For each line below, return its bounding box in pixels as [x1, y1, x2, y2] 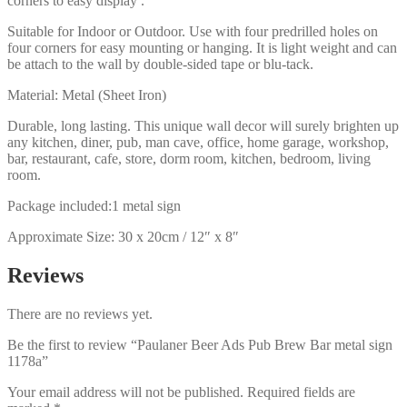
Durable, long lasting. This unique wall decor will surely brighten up [7, 117, 399, 134]
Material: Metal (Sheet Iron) [7, 86, 166, 103]
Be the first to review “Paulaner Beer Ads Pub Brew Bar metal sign [7, 336, 392, 352]
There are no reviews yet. [7, 305, 153, 322]
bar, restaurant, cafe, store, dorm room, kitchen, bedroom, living [7, 150, 371, 166]
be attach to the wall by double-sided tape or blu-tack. [7, 55, 313, 72]
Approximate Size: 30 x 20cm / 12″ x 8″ [7, 228, 239, 244]
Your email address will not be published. [7, 383, 243, 400]
